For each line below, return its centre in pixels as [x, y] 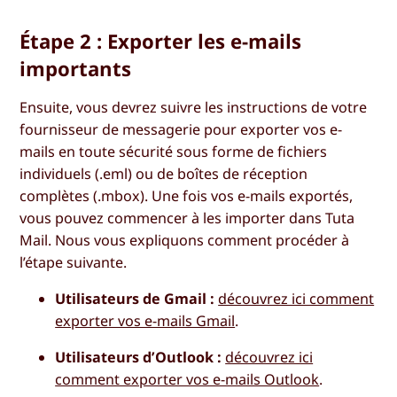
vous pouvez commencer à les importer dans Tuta [187, 218]
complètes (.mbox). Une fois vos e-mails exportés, [187, 196]
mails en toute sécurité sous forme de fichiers [174, 152]
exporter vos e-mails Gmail [145, 321]
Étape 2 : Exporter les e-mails [161, 41]
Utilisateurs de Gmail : [135, 299]
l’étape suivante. [74, 263]
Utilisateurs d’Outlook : [139, 358]
